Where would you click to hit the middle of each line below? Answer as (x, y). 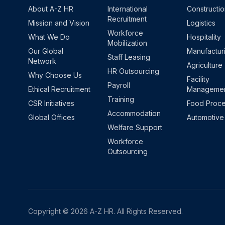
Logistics (201, 23)
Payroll (119, 85)
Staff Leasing (129, 57)
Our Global (46, 51)
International (128, 9)
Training (121, 99)
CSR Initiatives (51, 103)
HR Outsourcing (133, 71)
